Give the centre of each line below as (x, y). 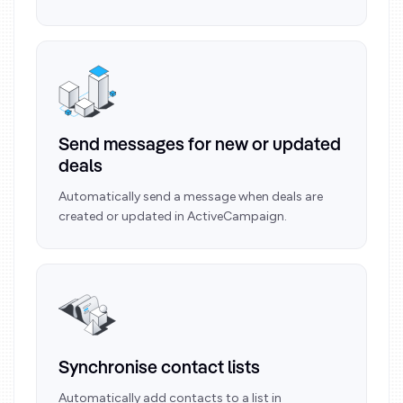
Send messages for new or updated (200, 146)
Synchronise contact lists (159, 369)
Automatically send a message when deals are (191, 197)
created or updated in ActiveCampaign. (173, 216)
